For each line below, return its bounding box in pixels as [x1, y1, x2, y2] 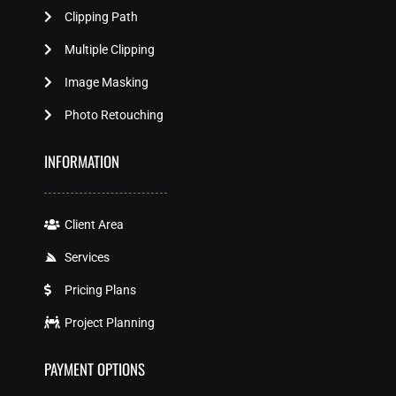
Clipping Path [64, 9, 138, 24]
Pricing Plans [64, 282, 136, 297]
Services [64, 249, 110, 264]
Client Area [64, 217, 124, 232]
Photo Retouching [64, 107, 164, 122]
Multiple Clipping [64, 42, 155, 57]
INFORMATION [44, 149, 119, 172]
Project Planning [64, 315, 155, 330]
